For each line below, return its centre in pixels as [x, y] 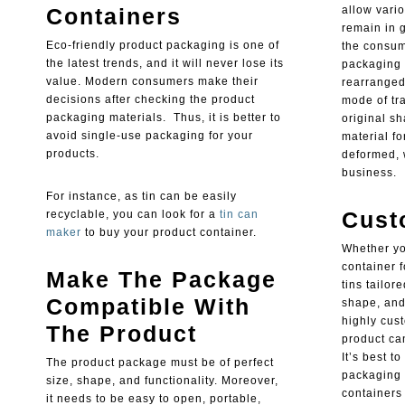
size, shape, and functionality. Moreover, [162, 381]
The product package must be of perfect [160, 363]
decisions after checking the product [150, 100]
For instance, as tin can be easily [141, 197]
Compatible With [148, 307]
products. [72, 154]
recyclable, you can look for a [132, 215]
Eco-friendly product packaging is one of [162, 46]
